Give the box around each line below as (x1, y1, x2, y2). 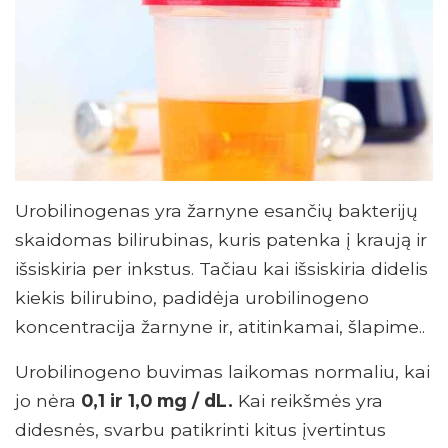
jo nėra (15, 389, 81, 411)
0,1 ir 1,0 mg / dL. (81, 389, 233, 411)
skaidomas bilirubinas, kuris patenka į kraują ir (15, 228, 427, 250)
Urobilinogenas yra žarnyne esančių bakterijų (15, 199, 418, 221)
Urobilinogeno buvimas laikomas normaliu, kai (15, 360, 430, 382)
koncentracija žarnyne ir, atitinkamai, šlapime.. (15, 315, 425, 337)
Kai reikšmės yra (233, 389, 383, 411)
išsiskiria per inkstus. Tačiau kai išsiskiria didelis (15, 257, 428, 279)
